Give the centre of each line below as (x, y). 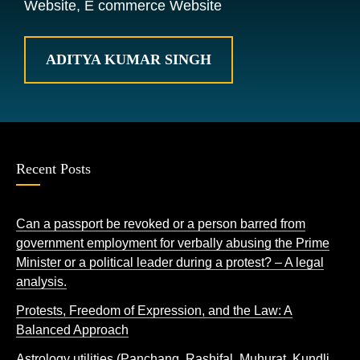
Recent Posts (53, 169)
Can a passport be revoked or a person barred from (161, 224)
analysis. (41, 282)
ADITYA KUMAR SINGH (129, 59)
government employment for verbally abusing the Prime (173, 243)
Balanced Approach (72, 330)
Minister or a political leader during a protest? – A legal (170, 262)
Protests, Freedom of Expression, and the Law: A (154, 311)
